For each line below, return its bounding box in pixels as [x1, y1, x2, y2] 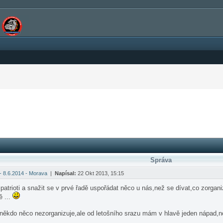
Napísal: [55, 170, 76, 176]
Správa [150, 156, 172, 164]
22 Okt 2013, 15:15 [76, 170, 124, 176]
